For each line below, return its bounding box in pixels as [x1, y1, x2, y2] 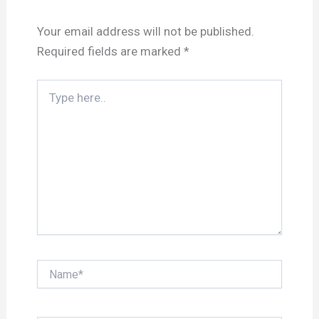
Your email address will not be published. [36, 24, 254, 39]
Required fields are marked [36, 44, 184, 59]
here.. [36, 94, 61, 106]
